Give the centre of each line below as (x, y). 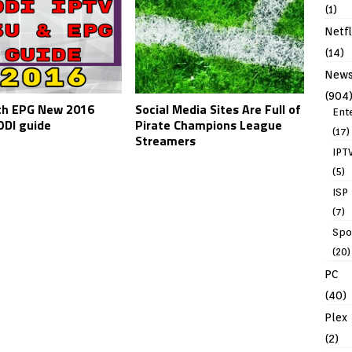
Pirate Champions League (209, 125)
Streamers (166, 141)
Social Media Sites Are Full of (218, 110)
